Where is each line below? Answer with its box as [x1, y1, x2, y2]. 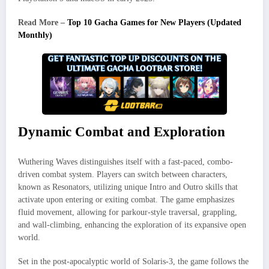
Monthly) [18, 31, 52, 40]
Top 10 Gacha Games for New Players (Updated [67, 18, 241, 28]
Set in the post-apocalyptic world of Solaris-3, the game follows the [18, 256, 249, 266]
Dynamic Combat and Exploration [18, 124, 225, 140]
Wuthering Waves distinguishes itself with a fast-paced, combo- [18, 157, 233, 166]
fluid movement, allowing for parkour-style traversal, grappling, [18, 207, 237, 217]
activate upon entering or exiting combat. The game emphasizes [18, 195, 234, 204]
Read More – [18, 18, 67, 28]
